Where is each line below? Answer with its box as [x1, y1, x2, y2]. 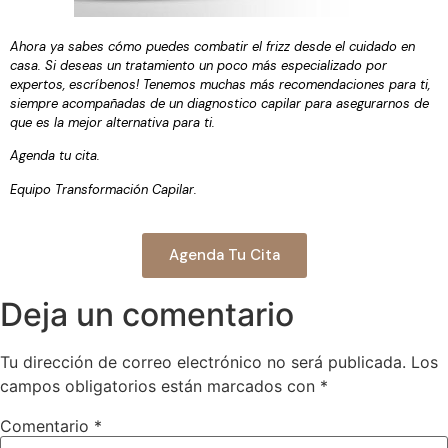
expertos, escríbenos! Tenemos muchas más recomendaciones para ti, [10, 75, 430, 93]
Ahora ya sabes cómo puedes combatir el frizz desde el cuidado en [10, 37, 415, 55]
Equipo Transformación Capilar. [10, 180, 197, 198]
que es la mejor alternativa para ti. [10, 113, 215, 131]
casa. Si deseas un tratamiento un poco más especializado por [10, 56, 387, 74]
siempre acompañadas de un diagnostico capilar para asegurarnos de [10, 94, 429, 112]
